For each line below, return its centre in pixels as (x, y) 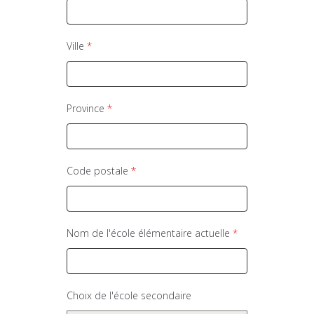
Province (87, 108)
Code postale (99, 171)
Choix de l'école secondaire (129, 295)
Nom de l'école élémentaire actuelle (150, 233)
